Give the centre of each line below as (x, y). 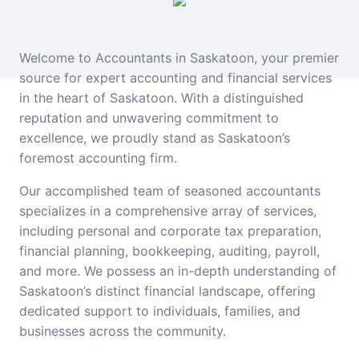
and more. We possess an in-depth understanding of (178, 271)
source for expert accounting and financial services (175, 78)
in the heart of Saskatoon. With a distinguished (161, 98)
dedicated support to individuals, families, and (160, 311)
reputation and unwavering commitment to (149, 118)
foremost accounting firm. (98, 158)
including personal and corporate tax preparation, (170, 231)
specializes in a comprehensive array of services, (168, 211)
